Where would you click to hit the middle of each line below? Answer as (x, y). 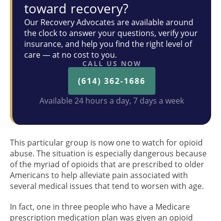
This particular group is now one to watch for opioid (106, 142)
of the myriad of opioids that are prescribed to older (107, 164)
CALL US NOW (112, 63)
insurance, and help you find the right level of (108, 44)
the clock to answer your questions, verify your (111, 33)
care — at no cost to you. (71, 55)
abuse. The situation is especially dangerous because (108, 153)
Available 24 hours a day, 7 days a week (112, 100)
